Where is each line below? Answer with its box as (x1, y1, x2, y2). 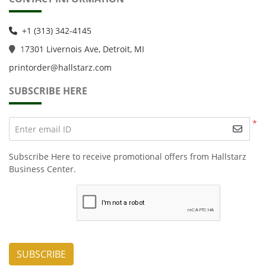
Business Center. (9, 163, 76, 175)
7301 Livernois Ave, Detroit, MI (25, 43, 144, 55)
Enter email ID (14, 123, 71, 135)
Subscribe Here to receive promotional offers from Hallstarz (9, 151, 246, 163)
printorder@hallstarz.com (9, 61, 112, 73)
